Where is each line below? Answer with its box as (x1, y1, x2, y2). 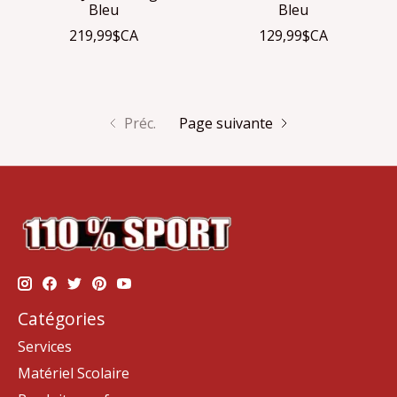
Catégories (18, 306, 105, 331)
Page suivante (178, 113, 273, 133)
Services (18, 337, 72, 357)
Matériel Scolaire (18, 363, 129, 384)
